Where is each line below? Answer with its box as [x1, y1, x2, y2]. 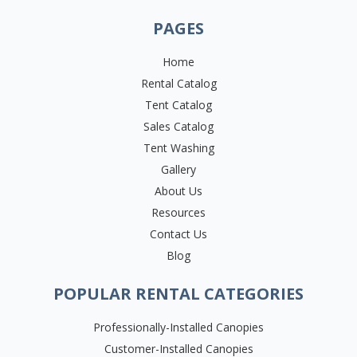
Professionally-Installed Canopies [93, 319, 264, 335]
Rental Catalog [140, 76, 217, 92]
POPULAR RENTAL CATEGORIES [53, 282, 304, 304]
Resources [151, 205, 206, 221]
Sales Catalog [143, 119, 214, 135]
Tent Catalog [145, 97, 212, 113]
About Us [155, 183, 202, 199]
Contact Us [150, 226, 207, 242]
